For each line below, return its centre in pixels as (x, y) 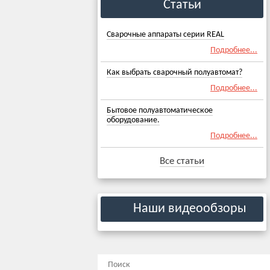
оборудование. (133, 120)
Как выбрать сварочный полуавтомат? (174, 73)
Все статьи (182, 161)
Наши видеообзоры (188, 209)
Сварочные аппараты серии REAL (165, 35)
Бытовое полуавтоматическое (160, 111)
